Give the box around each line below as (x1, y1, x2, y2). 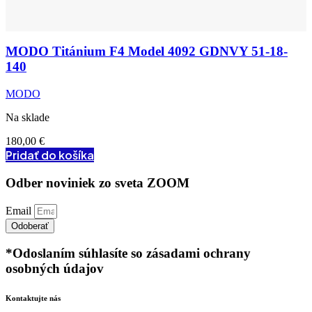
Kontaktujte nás (6, 294, 61, 303)
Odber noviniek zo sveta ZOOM (6, 175, 189, 190)
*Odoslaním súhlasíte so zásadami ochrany (6, 246, 251, 261)
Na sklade (6, 111, 49, 124)
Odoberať (11, 220, 49, 231)
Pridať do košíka (6, 148, 94, 163)
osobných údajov (6, 261, 104, 276)
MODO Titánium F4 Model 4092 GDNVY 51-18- (6, 44, 288, 59)
